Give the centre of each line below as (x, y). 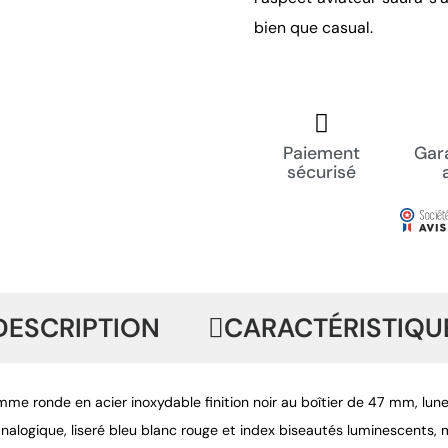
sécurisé (321, 171)
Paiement (321, 152)
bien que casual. (313, 27)
